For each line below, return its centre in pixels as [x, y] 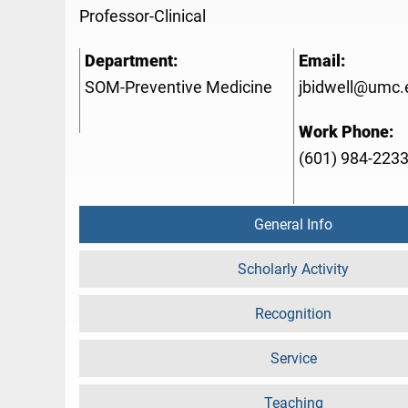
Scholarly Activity [293, 270]
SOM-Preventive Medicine [178, 88]
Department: [131, 61]
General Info [293, 225]
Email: [322, 61]
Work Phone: [346, 133]
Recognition [293, 314]
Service [293, 359]
